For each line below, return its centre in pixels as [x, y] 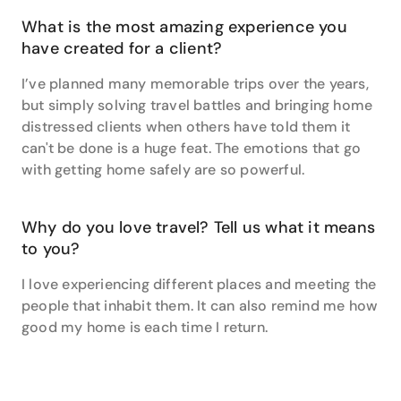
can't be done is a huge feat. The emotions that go [192, 148]
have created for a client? [122, 48]
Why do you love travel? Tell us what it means [199, 227]
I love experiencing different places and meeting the [199, 284]
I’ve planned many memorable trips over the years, [195, 84]
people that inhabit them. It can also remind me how [200, 306]
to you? [51, 249]
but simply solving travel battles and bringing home [197, 105]
